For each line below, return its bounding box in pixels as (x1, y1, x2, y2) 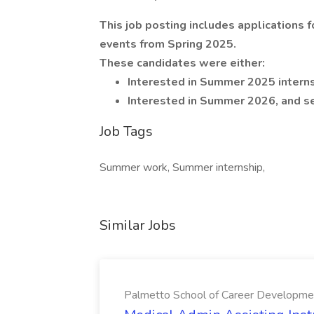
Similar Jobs (100, 216, 176, 235)
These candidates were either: (100, 55, 265, 71)
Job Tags (100, 122, 153, 141)
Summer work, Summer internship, (100, 160, 265, 175)
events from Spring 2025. (100, 36, 236, 52)
